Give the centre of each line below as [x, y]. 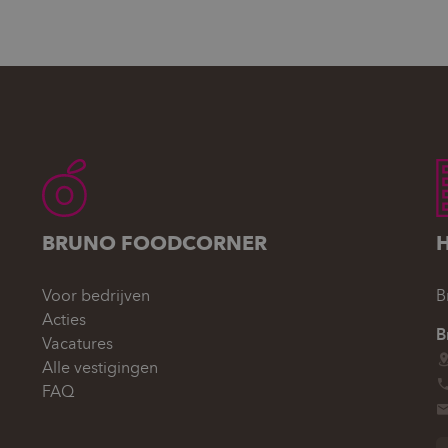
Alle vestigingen [100, 367]
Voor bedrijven [96, 295]
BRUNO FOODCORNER [155, 242]
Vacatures [78, 343]
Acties [64, 319]
